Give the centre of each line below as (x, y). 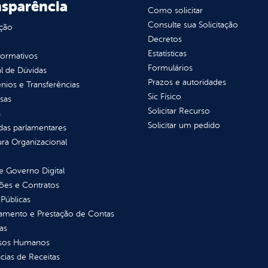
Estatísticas (167, 54)
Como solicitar (175, 11)
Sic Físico (164, 97)
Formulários (170, 68)
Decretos (165, 39)
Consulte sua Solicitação (193, 25)
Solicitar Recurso (179, 111)
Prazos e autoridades (187, 83)
